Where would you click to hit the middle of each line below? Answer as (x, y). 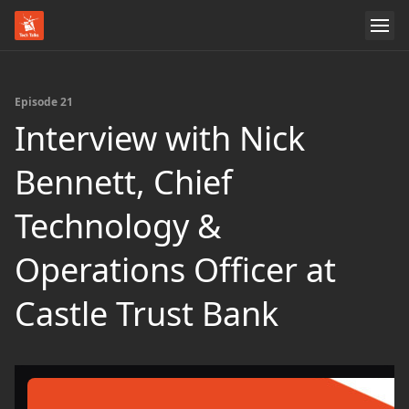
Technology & (118, 226)
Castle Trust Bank (147, 314)
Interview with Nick (160, 138)
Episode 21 (44, 102)
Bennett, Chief (123, 182)
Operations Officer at (175, 270)
